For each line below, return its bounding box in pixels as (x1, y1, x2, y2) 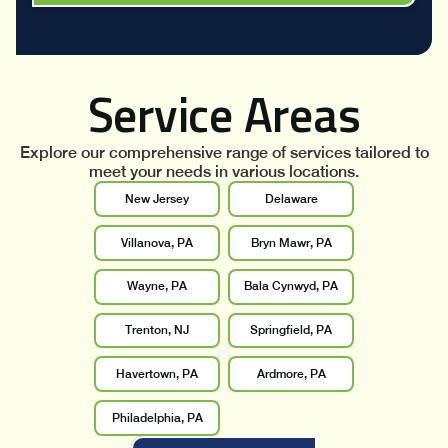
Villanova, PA (121, 235, 193, 250)
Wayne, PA (127, 279, 187, 294)
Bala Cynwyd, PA (244, 279, 338, 294)
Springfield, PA (250, 323, 332, 338)
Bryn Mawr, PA (250, 235, 332, 250)
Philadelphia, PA (111, 410, 203, 425)
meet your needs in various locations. (89, 162, 359, 182)
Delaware (264, 191, 318, 206)
